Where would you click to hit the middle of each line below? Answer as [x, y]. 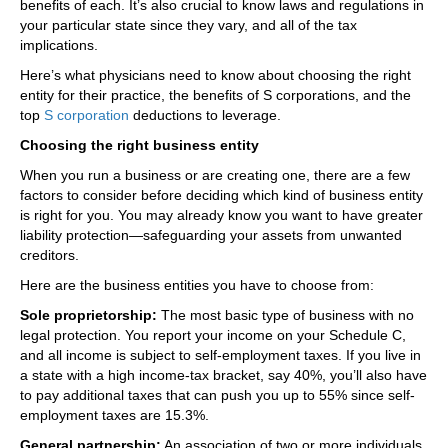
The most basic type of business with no [285, 314]
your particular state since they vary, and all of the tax [188, 24]
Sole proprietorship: [88, 314]
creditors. [51, 254]
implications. [59, 44]
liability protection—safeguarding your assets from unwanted [211, 234]
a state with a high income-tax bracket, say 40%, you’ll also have [223, 374]
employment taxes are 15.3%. [114, 414]
